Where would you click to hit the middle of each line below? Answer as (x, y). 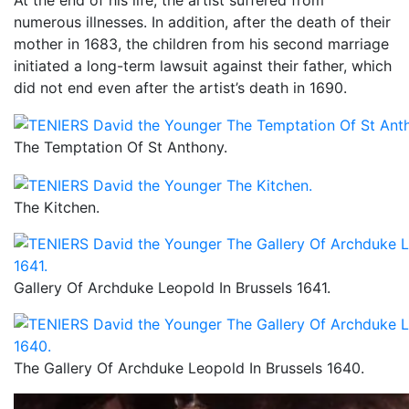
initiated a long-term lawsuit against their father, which (203, 65)
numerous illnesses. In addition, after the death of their (202, 21)
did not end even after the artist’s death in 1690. (180, 87)
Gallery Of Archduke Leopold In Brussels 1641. (172, 288)
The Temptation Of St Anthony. (121, 147)
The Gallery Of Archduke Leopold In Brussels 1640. (189, 368)
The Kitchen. (57, 208)
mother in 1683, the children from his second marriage (201, 43)
